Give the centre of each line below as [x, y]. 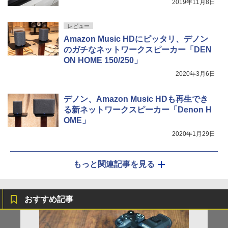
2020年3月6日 [195, 74]
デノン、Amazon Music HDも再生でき [136, 99]
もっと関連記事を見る [114, 164]
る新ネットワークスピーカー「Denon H [138, 109]
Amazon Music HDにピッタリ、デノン [136, 39]
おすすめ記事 [49, 199]
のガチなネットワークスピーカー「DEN [138, 49]
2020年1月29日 [194, 134]
